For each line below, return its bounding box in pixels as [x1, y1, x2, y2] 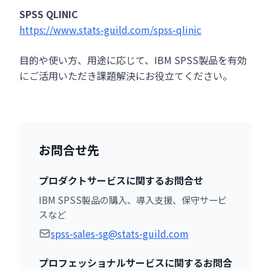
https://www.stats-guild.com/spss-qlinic [19, 22, 201, 38]
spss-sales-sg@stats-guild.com [51, 226, 189, 241]
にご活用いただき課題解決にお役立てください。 [19, 68, 232, 83]
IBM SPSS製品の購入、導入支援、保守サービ [39, 193, 227, 207]
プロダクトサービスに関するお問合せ [39, 173, 203, 188]
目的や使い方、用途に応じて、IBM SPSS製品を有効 [19, 53, 247, 68]
